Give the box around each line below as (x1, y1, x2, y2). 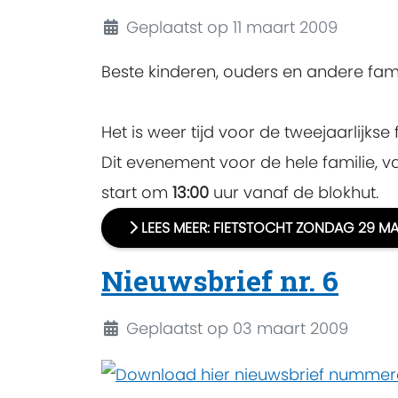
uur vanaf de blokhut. (209, 180, 378, 203)
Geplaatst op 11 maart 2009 (125, 15, 338, 38)
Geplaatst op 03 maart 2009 (125, 317, 348, 340)
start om (101, 180, 172, 203)
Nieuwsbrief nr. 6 (101, 261, 338, 300)
